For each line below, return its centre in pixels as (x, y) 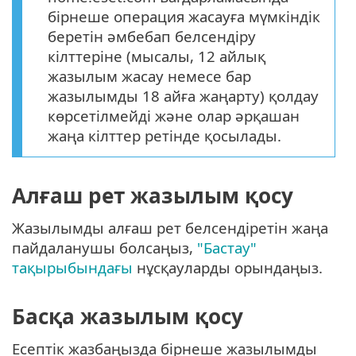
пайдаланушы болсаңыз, (104, 248)
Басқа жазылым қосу (128, 316)
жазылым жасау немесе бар (149, 75)
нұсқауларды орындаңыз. (228, 268)
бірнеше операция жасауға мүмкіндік (184, 16)
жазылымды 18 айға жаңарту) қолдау (183, 95)
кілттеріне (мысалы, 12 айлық (157, 56)
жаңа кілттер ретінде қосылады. (164, 135)
